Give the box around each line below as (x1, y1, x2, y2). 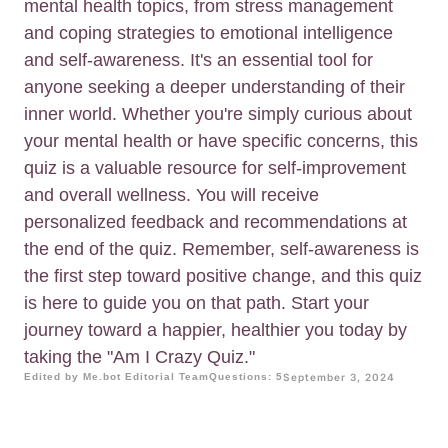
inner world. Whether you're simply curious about (24, 104, 412, 125)
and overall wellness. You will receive (24, 185, 319, 206)
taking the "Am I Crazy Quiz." (24, 347, 255, 368)
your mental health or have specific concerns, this (24, 131, 418, 152)
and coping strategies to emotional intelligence (24, 23, 393, 44)
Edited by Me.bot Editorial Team (24, 371, 209, 383)
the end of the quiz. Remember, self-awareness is (24, 239, 419, 260)
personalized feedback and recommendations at (24, 212, 407, 233)
